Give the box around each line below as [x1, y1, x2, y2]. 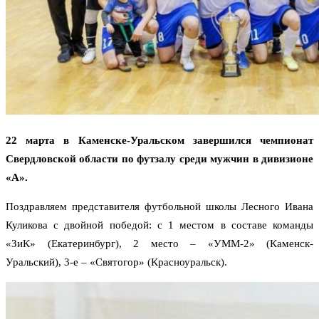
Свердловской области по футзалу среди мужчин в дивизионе [6, 153, 313, 165]
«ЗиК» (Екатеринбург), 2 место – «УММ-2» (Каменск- [6, 238, 313, 250]
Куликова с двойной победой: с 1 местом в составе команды [6, 219, 313, 231]
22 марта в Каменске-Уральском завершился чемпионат [6, 135, 313, 147]
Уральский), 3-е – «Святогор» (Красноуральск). [6, 256, 227, 268]
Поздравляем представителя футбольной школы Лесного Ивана [6, 201, 313, 213]
